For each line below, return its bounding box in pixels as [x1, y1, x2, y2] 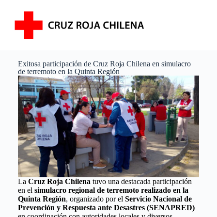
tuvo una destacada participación [90, 177, 192, 186]
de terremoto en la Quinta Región [17, 67, 120, 76]
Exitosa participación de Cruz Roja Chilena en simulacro [17, 59, 191, 68]
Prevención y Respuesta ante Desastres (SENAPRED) [17, 203, 195, 212]
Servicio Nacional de [124, 195, 192, 203]
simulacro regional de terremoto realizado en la [34, 186, 188, 195]
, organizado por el [65, 195, 125, 203]
